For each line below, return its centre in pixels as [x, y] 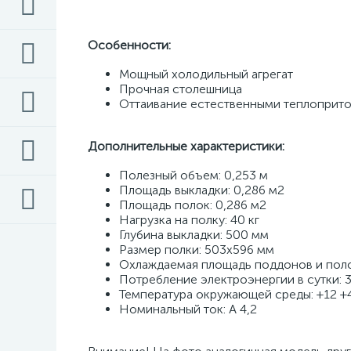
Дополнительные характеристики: [186, 146]
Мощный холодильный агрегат [208, 74]
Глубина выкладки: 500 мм [195, 235]
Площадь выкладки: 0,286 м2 [203, 190]
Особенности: [129, 45]
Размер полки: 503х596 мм [198, 250]
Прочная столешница [182, 89]
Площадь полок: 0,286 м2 [194, 205]
